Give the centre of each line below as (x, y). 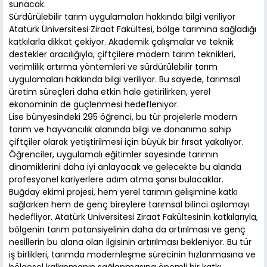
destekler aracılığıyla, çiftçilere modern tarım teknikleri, (122, 55)
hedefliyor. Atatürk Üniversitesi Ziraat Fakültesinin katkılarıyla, (133, 217)
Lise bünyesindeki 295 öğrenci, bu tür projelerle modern (123, 117)
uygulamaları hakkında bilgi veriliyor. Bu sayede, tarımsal (125, 80)
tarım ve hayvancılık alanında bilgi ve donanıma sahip (120, 130)
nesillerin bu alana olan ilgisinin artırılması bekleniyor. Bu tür (130, 242)
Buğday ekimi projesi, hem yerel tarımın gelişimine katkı (123, 192)
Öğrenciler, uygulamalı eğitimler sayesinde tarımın (114, 155)
